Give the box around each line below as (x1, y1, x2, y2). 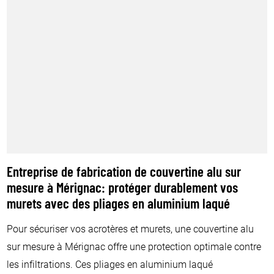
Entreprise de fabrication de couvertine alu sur (7, 166, 242, 181)
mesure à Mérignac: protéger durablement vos (7, 182, 239, 197)
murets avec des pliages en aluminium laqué (7, 198, 231, 213)
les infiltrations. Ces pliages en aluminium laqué (7, 257, 213, 271)
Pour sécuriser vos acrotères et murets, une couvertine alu (7, 222, 254, 235)
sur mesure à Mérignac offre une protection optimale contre (7, 240, 262, 253)
